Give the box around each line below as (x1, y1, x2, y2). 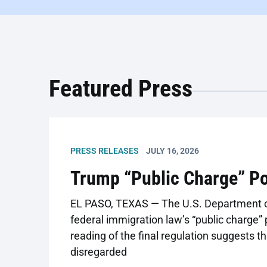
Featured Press (49, 74, 193, 103)
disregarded (70, 246, 127, 258)
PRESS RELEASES (70, 146, 139, 156)
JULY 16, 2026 (146, 146, 199, 156)
